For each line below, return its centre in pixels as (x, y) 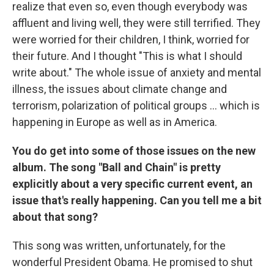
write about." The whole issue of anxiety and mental (137, 72)
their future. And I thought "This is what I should (127, 56)
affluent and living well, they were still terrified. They (136, 23)
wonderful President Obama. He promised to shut (132, 262)
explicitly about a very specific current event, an (132, 183)
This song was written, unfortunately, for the (119, 245)
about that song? (55, 217)
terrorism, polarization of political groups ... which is (136, 105)
